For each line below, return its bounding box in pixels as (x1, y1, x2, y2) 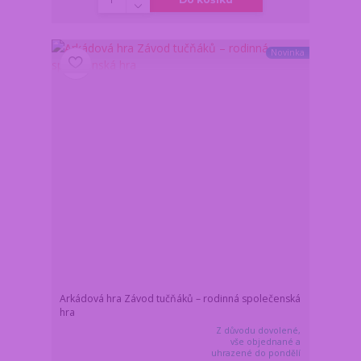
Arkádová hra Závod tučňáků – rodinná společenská (60, 291, 301, 305)
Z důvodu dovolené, (216, 324, 301, 336)
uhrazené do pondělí (211, 346, 301, 359)
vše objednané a (230, 335, 301, 347)
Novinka (270, 47, 305, 59)
